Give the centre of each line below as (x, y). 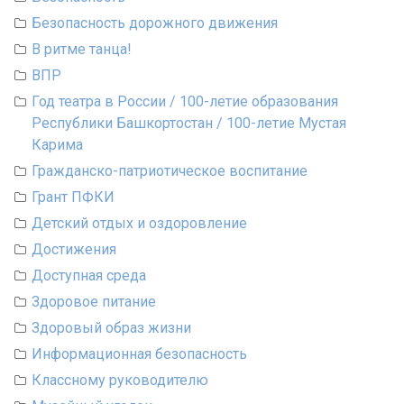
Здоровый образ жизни (111, 328)
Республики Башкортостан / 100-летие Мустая (189, 124)
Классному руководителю (120, 381)
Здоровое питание (94, 302)
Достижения (74, 250)
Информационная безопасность (139, 354)
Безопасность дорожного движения (155, 23)
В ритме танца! (82, 50)
